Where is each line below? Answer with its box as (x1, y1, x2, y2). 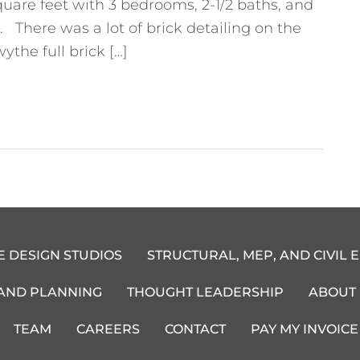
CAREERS (76, 321, 141, 337)
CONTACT (165, 321, 227, 337)
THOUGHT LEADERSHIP (127, 284, 284, 301)
